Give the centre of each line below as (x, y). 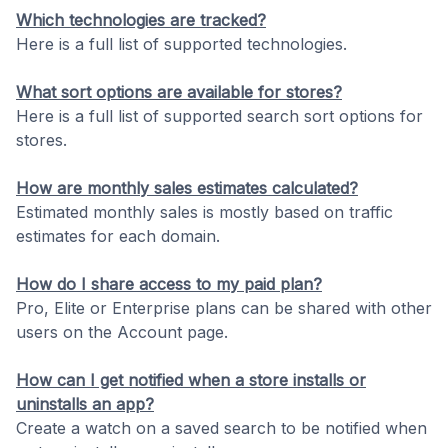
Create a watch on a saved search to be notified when (221, 428)
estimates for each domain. (118, 236)
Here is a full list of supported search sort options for (219, 116)
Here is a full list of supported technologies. (181, 44)
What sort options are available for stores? (179, 92)
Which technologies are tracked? (141, 20)
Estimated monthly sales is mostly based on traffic (204, 212)
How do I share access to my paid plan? (169, 284)
